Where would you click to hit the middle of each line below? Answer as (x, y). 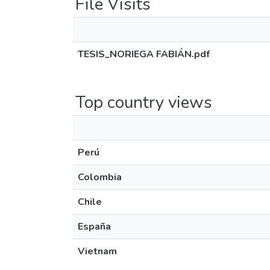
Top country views (144, 102)
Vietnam (97, 251)
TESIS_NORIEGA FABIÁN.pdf (144, 54)
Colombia (100, 177)
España (94, 227)
